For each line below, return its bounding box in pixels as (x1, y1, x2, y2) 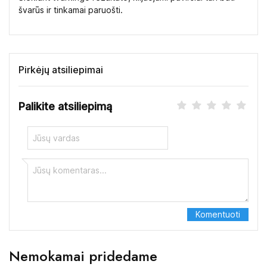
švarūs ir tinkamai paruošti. (18, 4, 123, 15)
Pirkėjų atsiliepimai (18, 63, 103, 76)
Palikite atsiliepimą (18, 100, 112, 113)
